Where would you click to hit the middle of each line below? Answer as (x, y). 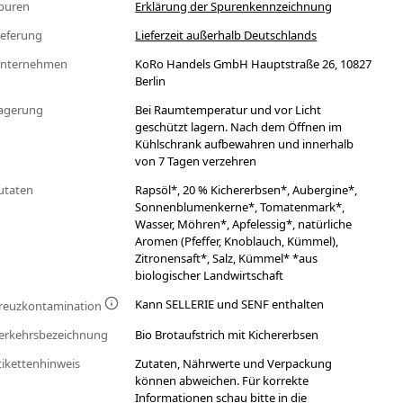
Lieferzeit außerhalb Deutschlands (226, 36)
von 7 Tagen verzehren (196, 161)
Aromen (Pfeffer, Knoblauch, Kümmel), (237, 242)
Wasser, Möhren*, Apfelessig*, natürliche (244, 224)
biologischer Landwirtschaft (210, 276)
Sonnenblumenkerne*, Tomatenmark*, (240, 207)
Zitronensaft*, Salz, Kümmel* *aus (227, 259)
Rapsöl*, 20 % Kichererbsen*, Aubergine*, (246, 190)
